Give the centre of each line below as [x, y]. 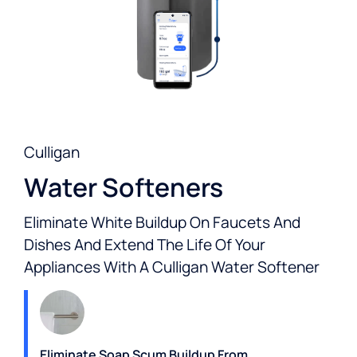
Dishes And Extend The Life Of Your [145, 244]
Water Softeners [124, 187]
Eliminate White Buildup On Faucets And [162, 222]
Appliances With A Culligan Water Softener [172, 267]
